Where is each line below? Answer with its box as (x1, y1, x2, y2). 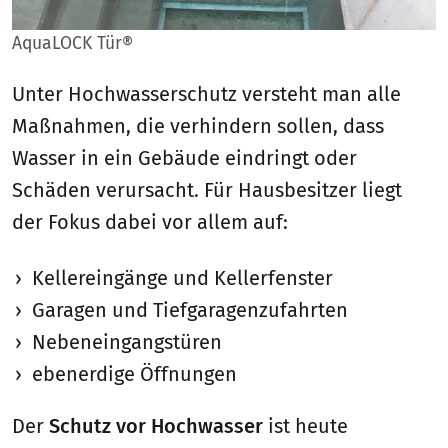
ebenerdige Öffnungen (32, 362, 237, 387)
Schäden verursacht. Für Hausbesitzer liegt (12, 178, 402, 203)
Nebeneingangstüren (32, 330, 222, 355)
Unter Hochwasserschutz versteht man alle (12, 82, 401, 107)
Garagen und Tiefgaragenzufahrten (32, 298, 348, 323)
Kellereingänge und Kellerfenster (32, 266, 333, 291)
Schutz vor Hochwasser (49, 414, 263, 439)
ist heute (263, 414, 348, 439)
